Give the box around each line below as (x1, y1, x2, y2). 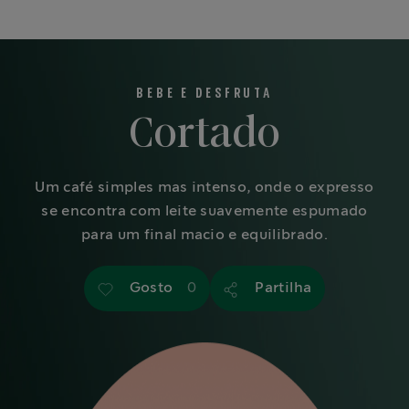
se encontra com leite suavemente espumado (41, 204, 368, 218)
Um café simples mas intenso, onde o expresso (35, 180, 374, 194)
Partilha (255, 280, 312, 295)
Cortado (129, 113, 280, 155)
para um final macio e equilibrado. (81, 227, 328, 242)
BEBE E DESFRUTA (136, 87, 273, 100)
